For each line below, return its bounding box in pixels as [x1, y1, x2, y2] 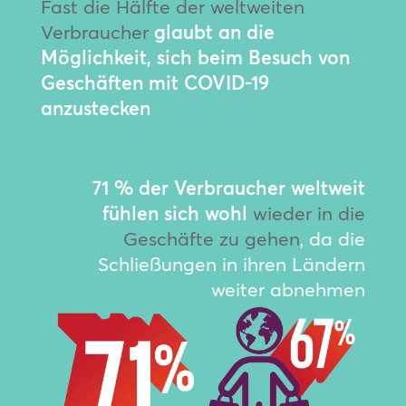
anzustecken [40, 95, 150, 120]
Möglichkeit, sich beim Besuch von [40, 44, 350, 69]
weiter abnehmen [211, 276, 366, 301]
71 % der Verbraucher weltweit [92, 175, 366, 199]
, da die [300, 226, 366, 250]
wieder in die [247, 200, 366, 225]
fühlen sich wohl [102, 200, 248, 225]
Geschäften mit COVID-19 [40, 70, 269, 94]
